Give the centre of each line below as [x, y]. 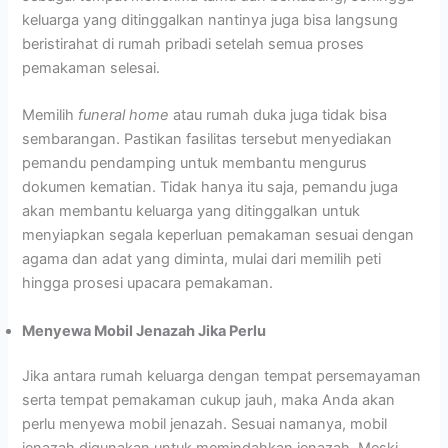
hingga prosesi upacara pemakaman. [148, 283]
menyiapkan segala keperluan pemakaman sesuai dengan [218, 235]
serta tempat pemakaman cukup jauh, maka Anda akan [209, 400]
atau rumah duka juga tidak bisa [280, 115]
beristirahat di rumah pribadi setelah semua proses [193, 43]
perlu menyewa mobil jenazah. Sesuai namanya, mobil [205, 424]
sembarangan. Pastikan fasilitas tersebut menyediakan [207, 139]
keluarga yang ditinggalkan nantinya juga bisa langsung [210, 19]
